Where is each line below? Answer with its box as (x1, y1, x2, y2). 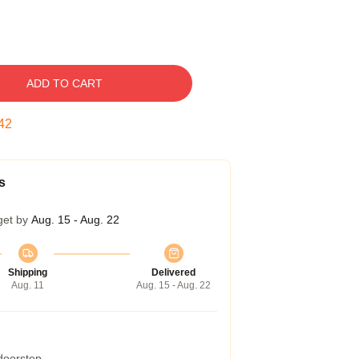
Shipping (8, 267, 47, 278)
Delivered (151, 267, 196, 278)
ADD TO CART (26, 77, 103, 90)
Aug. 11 (11, 280, 44, 291)
